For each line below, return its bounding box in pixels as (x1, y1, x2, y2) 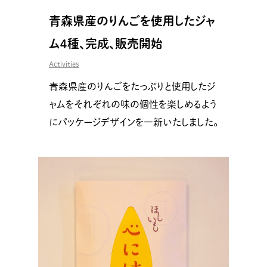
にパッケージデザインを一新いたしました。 (49, 117, 218, 127)
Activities (49, 60, 79, 67)
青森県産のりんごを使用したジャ (49, 14, 215, 27)
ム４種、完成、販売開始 (49, 37, 163, 49)
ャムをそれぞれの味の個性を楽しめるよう (49, 99, 217, 109)
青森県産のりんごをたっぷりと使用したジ (49, 81, 215, 91)
